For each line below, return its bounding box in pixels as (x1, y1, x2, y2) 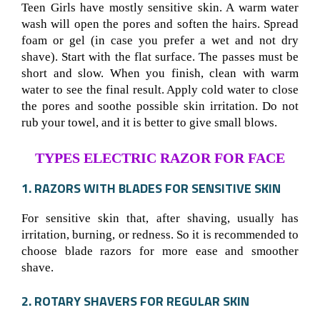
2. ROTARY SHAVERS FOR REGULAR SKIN (21, 291, 249, 311)
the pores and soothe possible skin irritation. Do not (21, 99, 299, 114)
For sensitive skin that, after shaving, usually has (21, 211, 299, 225)
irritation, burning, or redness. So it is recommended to (21, 227, 299, 241)
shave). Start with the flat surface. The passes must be (21, 50, 299, 64)
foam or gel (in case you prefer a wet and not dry (21, 34, 299, 48)
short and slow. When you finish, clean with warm (21, 66, 299, 81)
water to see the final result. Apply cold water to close (21, 83, 299, 97)
